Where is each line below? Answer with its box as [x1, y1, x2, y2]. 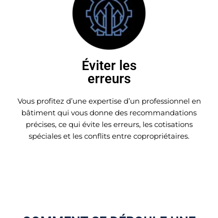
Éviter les [81, 57, 137, 73]
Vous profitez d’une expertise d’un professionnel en [17, 96, 201, 106]
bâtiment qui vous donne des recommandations [21, 108, 197, 117]
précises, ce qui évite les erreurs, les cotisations [25, 119, 193, 129]
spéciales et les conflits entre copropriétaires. [29, 131, 189, 141]
